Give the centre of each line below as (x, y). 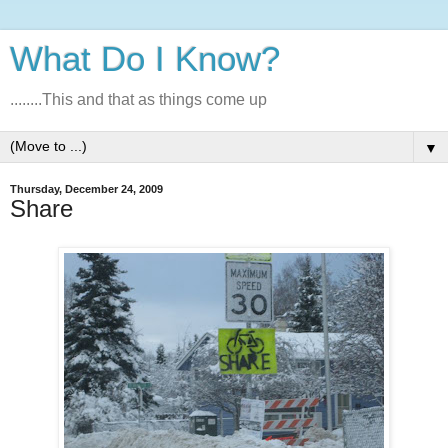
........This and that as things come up (138, 99)
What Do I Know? (145, 59)
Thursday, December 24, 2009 (86, 189)
